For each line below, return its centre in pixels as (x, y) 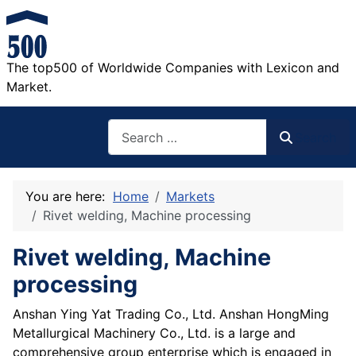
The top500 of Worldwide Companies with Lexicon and (173, 68)
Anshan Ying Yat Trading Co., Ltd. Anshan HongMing (171, 314)
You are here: (69, 197)
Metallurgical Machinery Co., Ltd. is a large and (154, 333)
